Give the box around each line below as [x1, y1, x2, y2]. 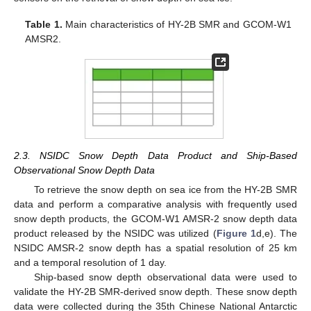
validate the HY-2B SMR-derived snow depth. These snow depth [14, 286, 297, 298]
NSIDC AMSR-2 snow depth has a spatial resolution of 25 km [14, 242, 297, 254]
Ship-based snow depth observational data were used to [33, 271, 297, 283]
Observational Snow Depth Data [14, 165, 155, 176]
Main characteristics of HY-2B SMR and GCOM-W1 [62, 19, 292, 31]
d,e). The [255, 228, 298, 239]
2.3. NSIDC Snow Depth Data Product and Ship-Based [14, 150, 297, 162]
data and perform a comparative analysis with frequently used [14, 199, 297, 210]
